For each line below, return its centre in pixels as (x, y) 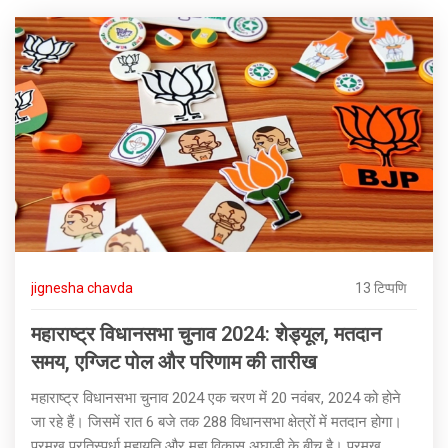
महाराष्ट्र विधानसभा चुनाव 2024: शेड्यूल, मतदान (206, 334)
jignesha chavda (82, 288)
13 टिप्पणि (381, 288)
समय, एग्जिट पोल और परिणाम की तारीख (174, 362)
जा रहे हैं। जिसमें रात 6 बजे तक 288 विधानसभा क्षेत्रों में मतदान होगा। (216, 422)
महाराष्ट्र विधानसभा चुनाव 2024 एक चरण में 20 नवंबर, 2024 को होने (216, 398)
